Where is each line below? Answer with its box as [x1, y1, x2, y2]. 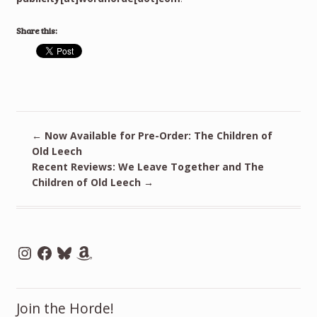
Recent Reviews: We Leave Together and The [32, 159, 265, 173]
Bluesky [54, 242, 95, 256]
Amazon [74, 242, 117, 256]
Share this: [16, 25, 57, 37]
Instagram [15, 242, 69, 256]
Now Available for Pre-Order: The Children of [42, 128, 273, 142]
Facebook [35, 242, 84, 256]
